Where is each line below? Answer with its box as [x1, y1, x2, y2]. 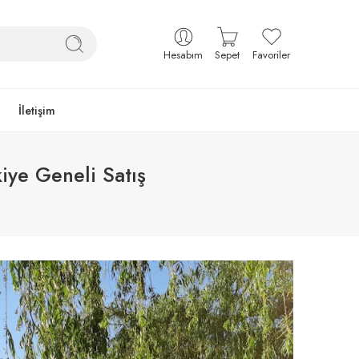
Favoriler [252, 47, 290, 63]
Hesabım [163, 47, 203, 63]
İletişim [18, 102, 55, 119]
